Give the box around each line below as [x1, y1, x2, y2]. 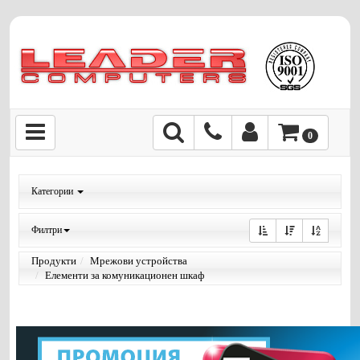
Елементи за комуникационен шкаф [45, 269, 204, 281]
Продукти [31, 255, 76, 267]
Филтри [31, 224, 62, 235]
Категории [31, 186, 76, 197]
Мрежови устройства [90, 255, 187, 267]
